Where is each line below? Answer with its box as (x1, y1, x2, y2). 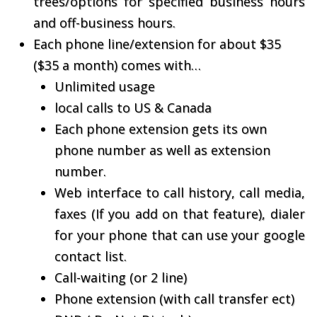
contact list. (54, 248, 127, 265)
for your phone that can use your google (54, 226, 305, 243)
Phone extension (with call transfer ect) (54, 290, 294, 307)
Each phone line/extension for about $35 (33, 35, 281, 52)
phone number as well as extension (54, 142, 270, 158)
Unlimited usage (54, 78, 155, 95)
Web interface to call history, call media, (54, 184, 305, 201)
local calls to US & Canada (54, 99, 212, 116)
